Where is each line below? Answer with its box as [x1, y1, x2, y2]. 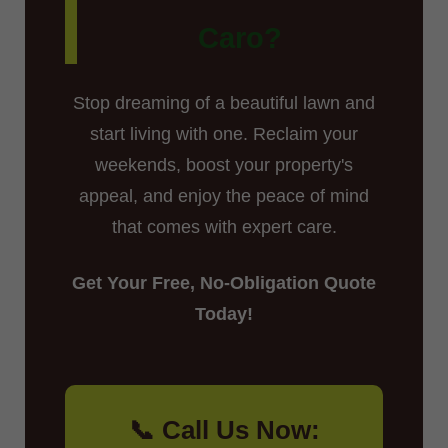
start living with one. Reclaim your [90, 123, 358, 144]
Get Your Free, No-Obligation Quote [72, 272, 376, 293]
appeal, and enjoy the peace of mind [79, 185, 369, 206]
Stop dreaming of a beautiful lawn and [73, 92, 375, 113]
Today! [195, 303, 253, 324]
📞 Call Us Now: [128, 415, 320, 444]
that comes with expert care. [111, 216, 337, 237]
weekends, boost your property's [95, 154, 353, 175]
